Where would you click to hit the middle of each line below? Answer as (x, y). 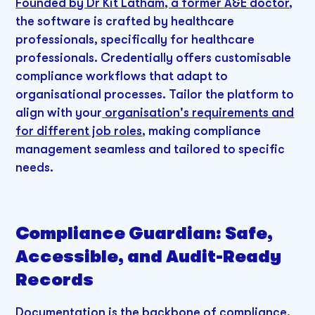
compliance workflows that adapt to (122, 76)
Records (55, 281)
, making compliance (202, 130)
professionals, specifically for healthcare (135, 39)
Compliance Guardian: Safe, (144, 234)
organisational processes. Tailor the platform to (155, 94)
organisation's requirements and (198, 112)
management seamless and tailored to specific (150, 149)
